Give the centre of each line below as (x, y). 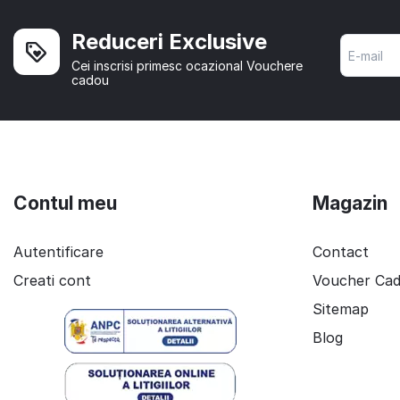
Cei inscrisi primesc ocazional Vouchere (187, 66)
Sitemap (341, 309)
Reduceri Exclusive (169, 42)
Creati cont (52, 281)
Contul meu (65, 204)
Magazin (350, 204)
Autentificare (58, 252)
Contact (341, 252)
